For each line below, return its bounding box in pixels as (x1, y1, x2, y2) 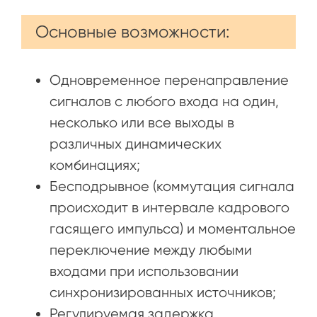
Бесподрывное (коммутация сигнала (50, 178, 294, 195)
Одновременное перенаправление (50, 71, 289, 88)
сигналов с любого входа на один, (50, 93, 279, 110)
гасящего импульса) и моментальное (50, 220, 296, 237)
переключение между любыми (50, 241, 252, 258)
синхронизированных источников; (50, 284, 276, 301)
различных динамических (50, 135, 221, 152)
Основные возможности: (35, 21, 230, 42)
